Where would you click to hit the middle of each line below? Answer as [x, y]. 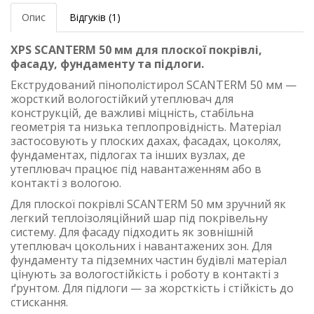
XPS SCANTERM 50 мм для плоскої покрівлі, [136, 50]
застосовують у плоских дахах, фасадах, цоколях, [146, 141]
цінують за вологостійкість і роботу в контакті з [145, 274]
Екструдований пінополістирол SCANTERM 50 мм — [153, 85]
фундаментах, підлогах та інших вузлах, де [128, 155]
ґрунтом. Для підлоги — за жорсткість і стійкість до [152, 288]
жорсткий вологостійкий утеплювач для [122, 99]
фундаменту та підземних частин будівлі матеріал [149, 260]
